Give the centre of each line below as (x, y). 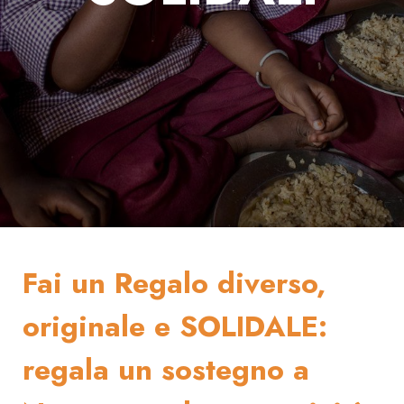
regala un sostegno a (166, 370)
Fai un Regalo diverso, (174, 284)
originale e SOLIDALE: (175, 327)
